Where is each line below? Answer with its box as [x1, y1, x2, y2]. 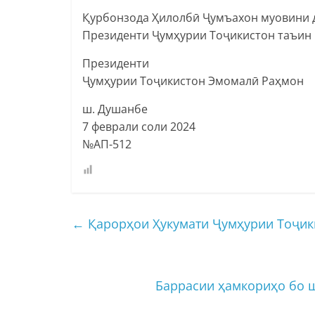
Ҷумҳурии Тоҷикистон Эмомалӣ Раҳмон [82, 72, 304, 89]
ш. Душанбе [82, 101, 148, 117]
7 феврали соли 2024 [82, 118, 195, 134]
